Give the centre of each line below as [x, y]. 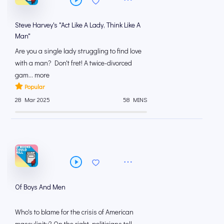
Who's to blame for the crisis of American [74, 211]
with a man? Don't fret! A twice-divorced [73, 62]
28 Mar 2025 [32, 99]
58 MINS [135, 99]
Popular [34, 86]
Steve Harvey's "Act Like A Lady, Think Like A [78, 24]
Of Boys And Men [40, 186]
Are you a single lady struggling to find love [78, 50]
